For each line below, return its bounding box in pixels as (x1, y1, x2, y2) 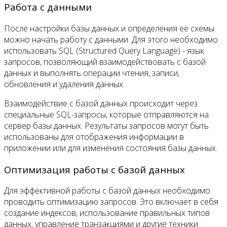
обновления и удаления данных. (4, 79, 125, 90)
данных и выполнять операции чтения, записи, (4, 67, 179, 79)
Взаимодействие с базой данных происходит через (4, 98, 198, 109)
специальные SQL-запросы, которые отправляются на (4, 109, 209, 120)
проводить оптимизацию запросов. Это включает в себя (4, 196, 218, 208)
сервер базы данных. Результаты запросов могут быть (4, 120, 209, 131)
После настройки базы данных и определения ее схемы (4, 23, 214, 34)
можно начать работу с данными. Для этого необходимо (4, 34, 218, 45)
